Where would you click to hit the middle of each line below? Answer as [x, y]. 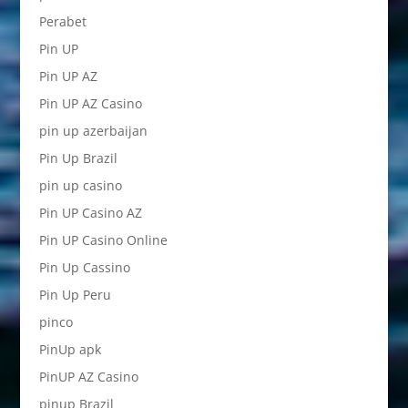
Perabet [62, 21]
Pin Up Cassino [84, 267]
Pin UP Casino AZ [90, 213]
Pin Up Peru [75, 295]
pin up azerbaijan [93, 131]
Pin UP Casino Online [103, 240]
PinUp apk [70, 349]
